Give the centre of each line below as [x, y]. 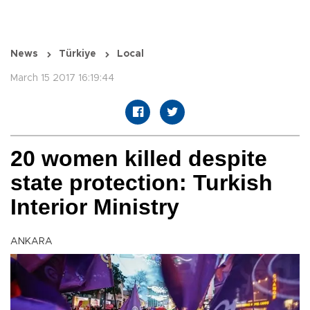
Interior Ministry [95, 207]
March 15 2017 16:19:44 [62, 79]
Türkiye [77, 54]
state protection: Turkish [142, 183]
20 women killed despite [139, 159]
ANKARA [31, 242]
